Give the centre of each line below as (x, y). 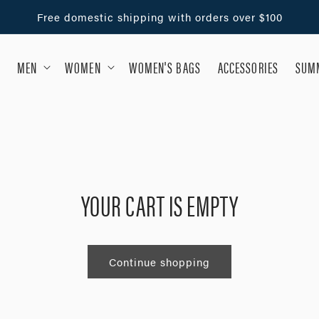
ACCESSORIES (248, 67)
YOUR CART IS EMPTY (159, 205)
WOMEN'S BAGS (164, 67)
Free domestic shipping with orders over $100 (159, 17)
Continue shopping (159, 261)
